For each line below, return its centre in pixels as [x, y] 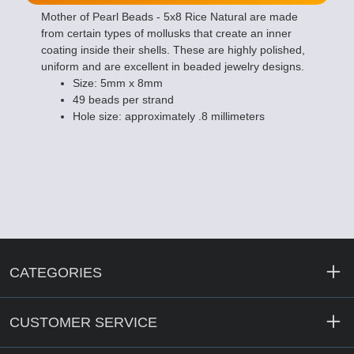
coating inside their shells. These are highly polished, [173, 49]
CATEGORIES [56, 272]
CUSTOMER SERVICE [83, 322]
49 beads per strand [123, 99]
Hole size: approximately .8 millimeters [169, 116]
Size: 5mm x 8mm [118, 83]
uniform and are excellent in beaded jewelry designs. [173, 66]
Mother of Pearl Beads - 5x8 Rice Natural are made [169, 16]
